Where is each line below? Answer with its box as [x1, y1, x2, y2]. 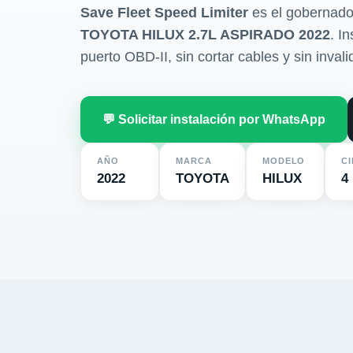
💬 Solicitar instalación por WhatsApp [102, 113, 325, 126]
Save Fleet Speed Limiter [80, 5, 248, 20]
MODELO [262, 156, 306, 165]
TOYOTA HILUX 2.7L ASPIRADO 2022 [80, 27, 330, 43]
